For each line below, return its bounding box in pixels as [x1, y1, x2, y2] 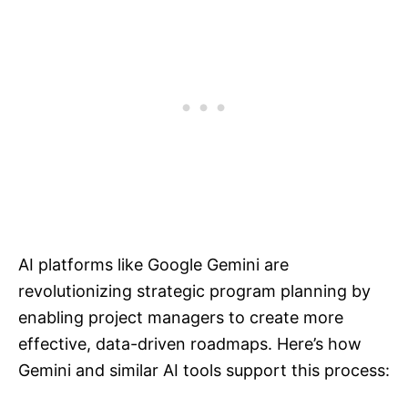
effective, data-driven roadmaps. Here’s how [18, 334, 362, 354]
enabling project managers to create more [18, 308, 343, 328]
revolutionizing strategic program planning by [18, 281, 371, 301]
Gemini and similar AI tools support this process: [18, 361, 390, 381]
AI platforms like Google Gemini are [18, 255, 289, 275]
